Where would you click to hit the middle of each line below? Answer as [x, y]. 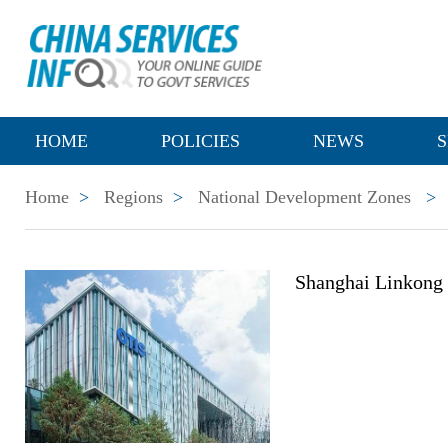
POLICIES [200, 141]
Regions [133, 197]
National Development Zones [304, 197]
